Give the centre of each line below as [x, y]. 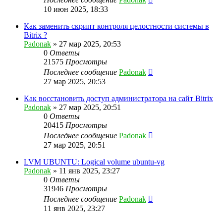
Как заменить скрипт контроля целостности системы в [116, 26]
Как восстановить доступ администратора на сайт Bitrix [118, 98]
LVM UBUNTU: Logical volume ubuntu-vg [94, 162]
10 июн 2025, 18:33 [76, 9]
